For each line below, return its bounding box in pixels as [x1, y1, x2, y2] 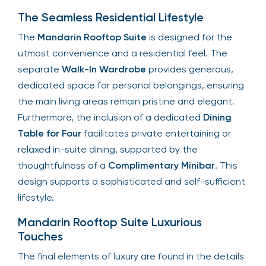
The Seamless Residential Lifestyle [18, 9, 204, 24]
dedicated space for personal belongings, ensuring [18, 79, 244, 91]
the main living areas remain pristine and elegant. [18, 95, 235, 107]
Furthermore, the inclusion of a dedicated [18, 111, 203, 123]
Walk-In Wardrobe [62, 63, 146, 75]
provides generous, [146, 63, 233, 75]
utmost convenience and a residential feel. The [18, 47, 227, 59]
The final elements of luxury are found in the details [18, 250, 244, 262]
